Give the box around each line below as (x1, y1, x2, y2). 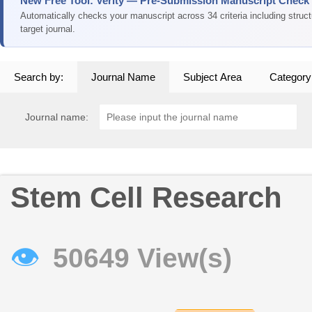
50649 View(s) (53, 243, 232, 274)
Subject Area (183, 71, 242, 83)
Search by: (14, 71, 63, 83)
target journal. (20, 24, 75, 34)
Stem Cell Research (10, 181, 282, 214)
